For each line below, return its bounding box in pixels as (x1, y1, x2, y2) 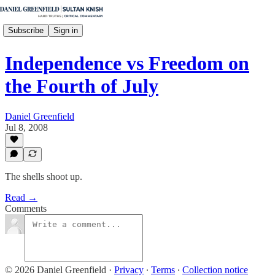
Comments (5, 203, 47, 214)
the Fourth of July (5, 75, 158, 98)
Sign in (53, 25, 78, 35)
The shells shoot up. (5, 171, 82, 182)
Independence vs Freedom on (5, 52, 249, 75)
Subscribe (8, 25, 44, 35)
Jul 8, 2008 (5, 122, 48, 133)
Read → (5, 192, 37, 203)
